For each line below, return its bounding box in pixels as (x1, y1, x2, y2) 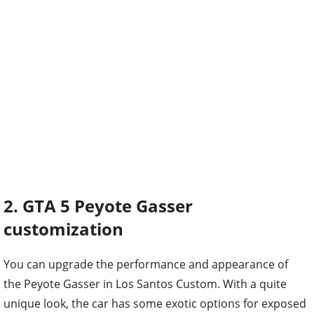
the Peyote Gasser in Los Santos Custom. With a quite (4, 275, 287, 292)
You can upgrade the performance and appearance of (4, 256, 288, 272)
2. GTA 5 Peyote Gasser (4, 193, 193, 217)
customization (4, 217, 123, 240)
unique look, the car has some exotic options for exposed (4, 295, 306, 311)
